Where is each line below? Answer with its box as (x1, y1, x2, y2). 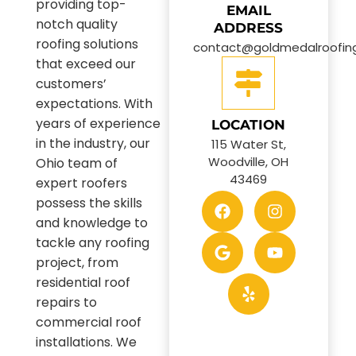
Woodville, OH (208, 153, 289, 170)
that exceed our (36, 54, 136, 73)
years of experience (36, 114, 161, 133)
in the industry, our (36, 133, 150, 153)
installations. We (36, 332, 137, 351)
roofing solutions (36, 34, 138, 53)
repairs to (36, 292, 97, 311)
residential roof (36, 273, 130, 292)
